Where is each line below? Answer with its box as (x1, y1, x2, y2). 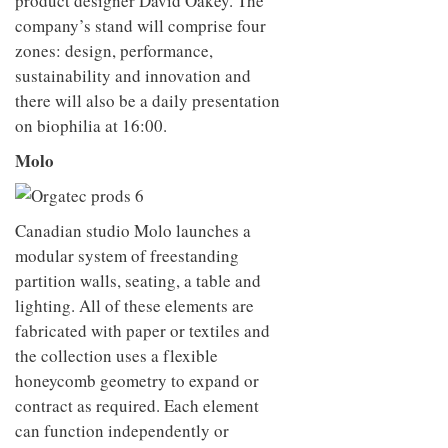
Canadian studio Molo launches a (15, 218, 251, 242)
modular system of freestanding (15, 243, 239, 267)
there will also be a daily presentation (15, 88, 280, 112)
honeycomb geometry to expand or (15, 368, 259, 392)
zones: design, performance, (15, 38, 213, 62)
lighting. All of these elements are (15, 293, 254, 317)
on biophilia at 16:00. (15, 113, 167, 137)
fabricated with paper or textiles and (15, 318, 270, 342)
